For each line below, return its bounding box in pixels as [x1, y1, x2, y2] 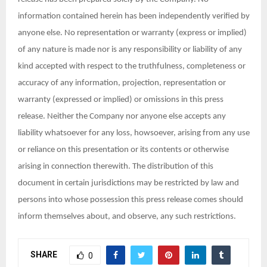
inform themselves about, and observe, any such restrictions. [18, 212, 236, 222]
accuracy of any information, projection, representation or [18, 79, 226, 88]
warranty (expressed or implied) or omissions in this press [18, 95, 223, 105]
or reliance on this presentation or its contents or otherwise [18, 145, 229, 155]
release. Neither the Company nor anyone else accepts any [18, 112, 226, 122]
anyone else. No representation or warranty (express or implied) [18, 29, 247, 38]
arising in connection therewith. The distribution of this [18, 162, 213, 172]
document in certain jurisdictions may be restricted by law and [18, 179, 239, 188]
